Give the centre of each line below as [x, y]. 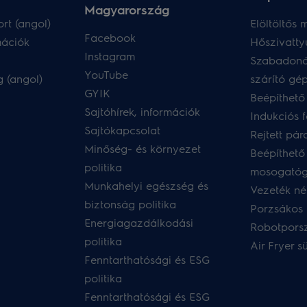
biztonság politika [131, 204]
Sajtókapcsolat [123, 130]
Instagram [110, 56]
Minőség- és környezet [143, 148]
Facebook [110, 37]
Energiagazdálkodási [139, 222]
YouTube [107, 74]
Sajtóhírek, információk [143, 111]
